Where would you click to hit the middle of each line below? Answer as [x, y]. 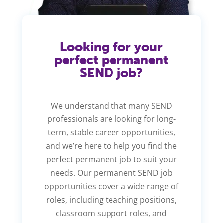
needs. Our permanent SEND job [111, 172]
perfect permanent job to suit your [111, 159]
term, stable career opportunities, [111, 132]
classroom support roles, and [111, 213]
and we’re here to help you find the [111, 146]
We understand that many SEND [111, 105]
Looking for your [111, 47]
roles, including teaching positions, [111, 199]
